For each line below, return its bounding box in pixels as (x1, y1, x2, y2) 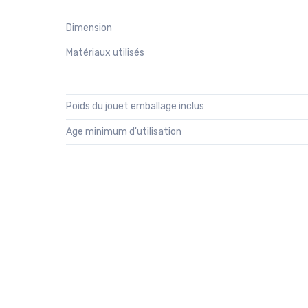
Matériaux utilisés (66, 46, 144, 58)
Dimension (66, 21, 112, 34)
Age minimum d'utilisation (66, 125, 181, 137)
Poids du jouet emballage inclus (66, 100, 204, 113)
